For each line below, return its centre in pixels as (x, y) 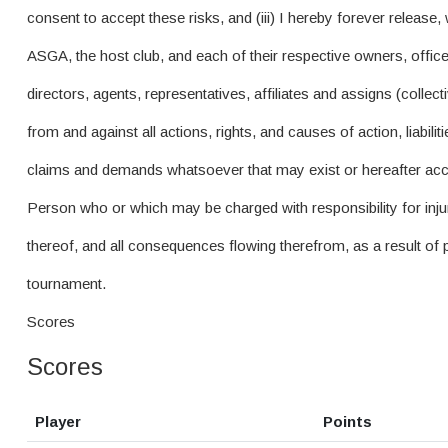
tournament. (66, 283)
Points (347, 421)
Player (58, 421)
